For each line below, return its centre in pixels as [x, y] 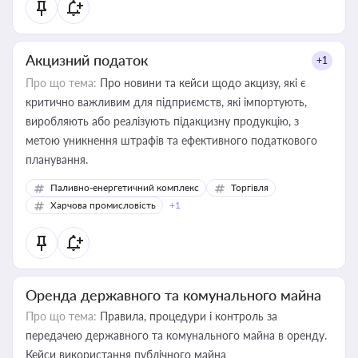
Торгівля [250, 187]
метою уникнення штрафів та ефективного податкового [171, 140]
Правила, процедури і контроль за [187, 316]
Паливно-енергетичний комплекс [125, 187]
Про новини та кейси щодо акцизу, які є [201, 83]
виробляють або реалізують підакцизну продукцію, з [162, 121]
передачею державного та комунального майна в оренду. [176, 335]
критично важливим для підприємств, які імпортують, [166, 102]
